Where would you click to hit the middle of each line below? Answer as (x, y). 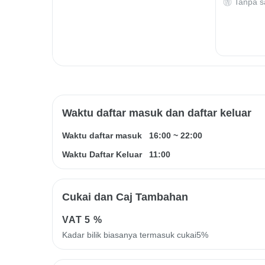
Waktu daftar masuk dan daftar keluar (157, 113)
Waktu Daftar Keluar (102, 155)
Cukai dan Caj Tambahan (125, 197)
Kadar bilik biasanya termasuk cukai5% (135, 235)
